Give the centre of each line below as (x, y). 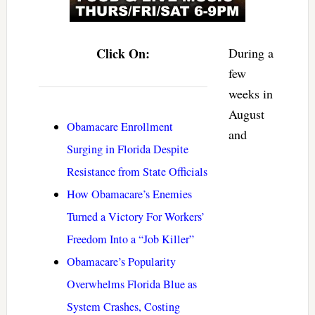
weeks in (250, 94)
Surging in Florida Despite (127, 149)
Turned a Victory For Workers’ (135, 217)
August (246, 114)
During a (251, 53)
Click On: (123, 54)
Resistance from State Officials (137, 172)
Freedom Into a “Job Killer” (130, 239)
